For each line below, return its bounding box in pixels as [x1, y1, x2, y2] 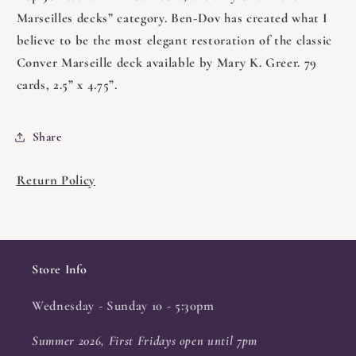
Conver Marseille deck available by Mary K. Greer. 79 [16, 54, 317, 71]
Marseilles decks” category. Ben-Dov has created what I [16, 10, 329, 26]
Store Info [32, 261, 87, 277]
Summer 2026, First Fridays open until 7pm [32, 333, 258, 350]
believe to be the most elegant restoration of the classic [16, 32, 333, 48]
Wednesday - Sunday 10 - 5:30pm [32, 297, 215, 314]
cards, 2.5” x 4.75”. [16, 76, 118, 93]
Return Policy [16, 172, 96, 188]
